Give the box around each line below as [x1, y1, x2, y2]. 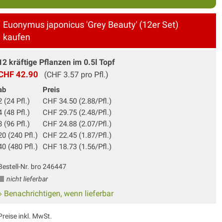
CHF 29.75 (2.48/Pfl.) [42, 108, 111, 117]
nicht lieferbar [4, 174, 48, 183]
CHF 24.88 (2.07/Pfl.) [42, 119, 111, 128]
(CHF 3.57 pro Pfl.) [38, 69, 109, 79]
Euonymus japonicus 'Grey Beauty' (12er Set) [2, 19, 178, 30]
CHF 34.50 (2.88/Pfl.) [42, 96, 111, 106]
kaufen [2, 31, 30, 42]
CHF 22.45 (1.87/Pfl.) [42, 130, 111, 140]
